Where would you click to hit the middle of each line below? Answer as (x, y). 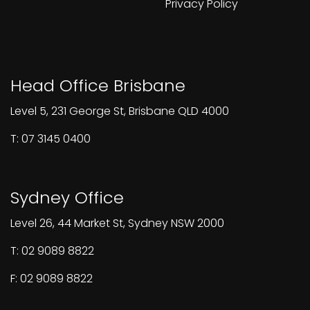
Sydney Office (67, 197)
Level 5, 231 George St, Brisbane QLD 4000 (120, 111)
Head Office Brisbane (98, 85)
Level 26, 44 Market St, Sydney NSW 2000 (117, 223)
